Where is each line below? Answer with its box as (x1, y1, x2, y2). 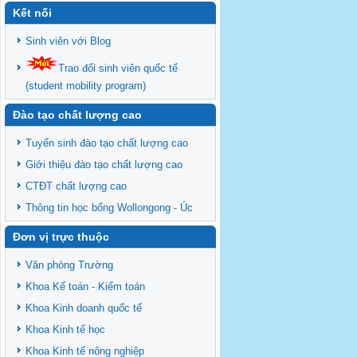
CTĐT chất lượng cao (25, 180, 127, 192)
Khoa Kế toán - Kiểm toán (25, 280, 145, 292)
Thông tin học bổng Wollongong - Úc (25, 202, 193, 214)
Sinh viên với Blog (25, 35, 111, 47)
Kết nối (13, 6, 52, 19)
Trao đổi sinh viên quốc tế (58, 62, 178, 74)
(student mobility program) (25, 80, 146, 92)
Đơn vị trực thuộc (13, 230, 109, 243)
